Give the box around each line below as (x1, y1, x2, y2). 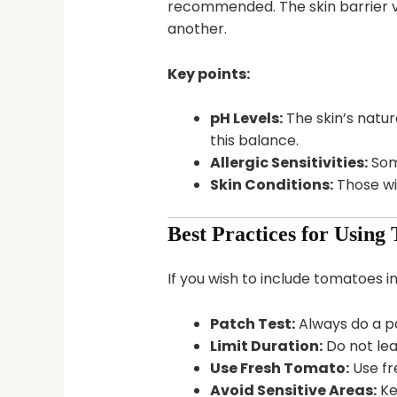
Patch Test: (209, 313, 295, 334)
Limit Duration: (209, 335, 323, 356)
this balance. (209, 130, 299, 152)
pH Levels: (209, 108, 283, 129)
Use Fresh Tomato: (209, 357, 349, 378)
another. (167, 19, 227, 40)
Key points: (167, 63, 250, 84)
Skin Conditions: (209, 175, 333, 196)
